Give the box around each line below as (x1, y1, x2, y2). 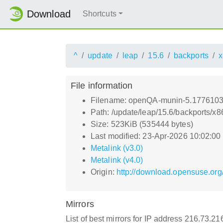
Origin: (91, 167, 116, 176)
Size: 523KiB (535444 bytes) (91, 119, 193, 128)
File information (71, 80, 133, 91)
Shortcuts (82, 9, 116, 18)
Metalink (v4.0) (91, 155, 143, 164)
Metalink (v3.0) (91, 143, 143, 152)
